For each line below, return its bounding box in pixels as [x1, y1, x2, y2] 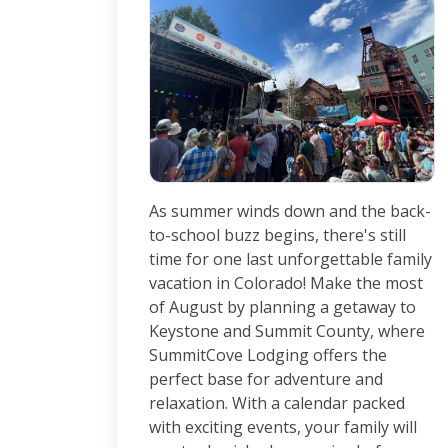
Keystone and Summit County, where [149, 319, 425, 342]
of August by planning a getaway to [149, 295, 416, 318]
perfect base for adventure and [149, 367, 383, 390]
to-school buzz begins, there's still [149, 223, 406, 246]
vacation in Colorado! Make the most [149, 271, 423, 294]
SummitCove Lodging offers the [149, 343, 387, 366]
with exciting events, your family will [149, 415, 417, 438]
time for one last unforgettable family [149, 247, 432, 270]
